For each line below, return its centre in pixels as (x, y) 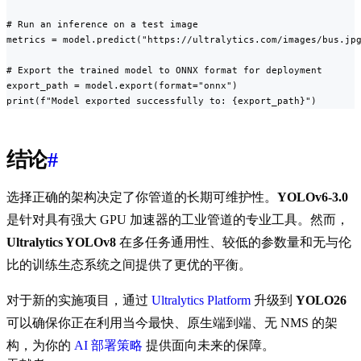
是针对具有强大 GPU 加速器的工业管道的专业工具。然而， (178, 220)
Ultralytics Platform (201, 301)
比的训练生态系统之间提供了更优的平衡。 (129, 265)
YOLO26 (321, 301)
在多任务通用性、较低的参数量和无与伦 (234, 243)
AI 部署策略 (108, 346)
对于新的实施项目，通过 (79, 301)
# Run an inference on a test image (102, 25)
